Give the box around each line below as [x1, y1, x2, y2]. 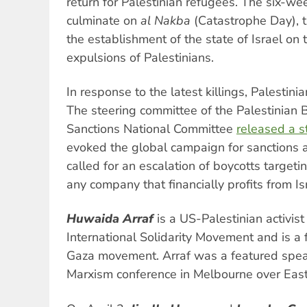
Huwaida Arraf [66, 210, 153, 228]
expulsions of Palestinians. [66, 49, 214, 66]
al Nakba [140, 12, 191, 29]
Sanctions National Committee [66, 121, 236, 138]
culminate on [66, 12, 140, 29]
